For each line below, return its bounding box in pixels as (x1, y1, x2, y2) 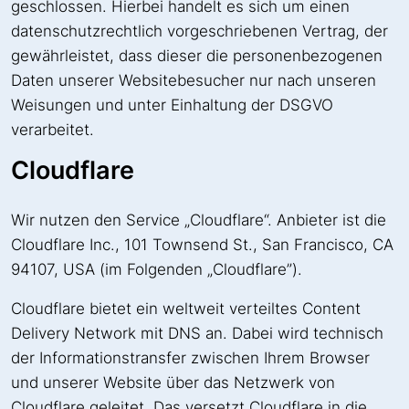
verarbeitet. (11, 121, 94, 140)
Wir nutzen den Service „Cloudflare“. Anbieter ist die (11, 211, 386, 230)
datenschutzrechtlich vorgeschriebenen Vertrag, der (11, 22, 388, 41)
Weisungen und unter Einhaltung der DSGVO (11, 96, 333, 115)
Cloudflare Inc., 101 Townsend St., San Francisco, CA (11, 236, 393, 255)
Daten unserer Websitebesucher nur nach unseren (11, 71, 376, 90)
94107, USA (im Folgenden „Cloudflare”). (11, 260, 302, 279)
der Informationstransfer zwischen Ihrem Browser (11, 349, 370, 368)
